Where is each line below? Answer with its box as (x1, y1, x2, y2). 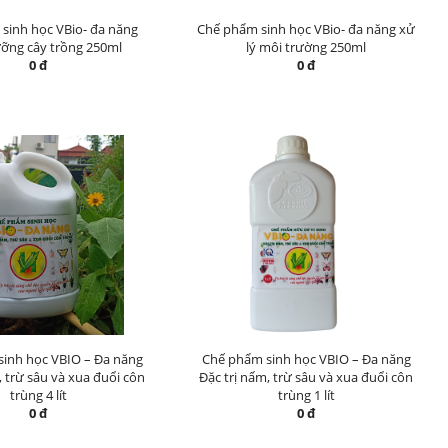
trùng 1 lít (277, 386, 335, 404)
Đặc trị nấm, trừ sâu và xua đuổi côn (199, 368, 413, 386)
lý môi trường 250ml (246, 38, 366, 56)
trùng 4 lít (9, 386, 67, 404)
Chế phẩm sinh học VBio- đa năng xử (197, 20, 415, 38)
